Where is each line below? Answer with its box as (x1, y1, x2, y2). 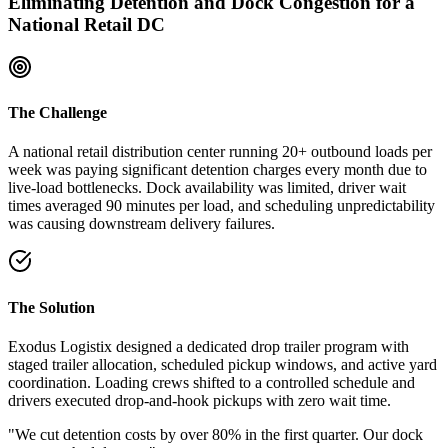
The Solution (8, 298, 95, 316)
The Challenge (8, 104, 107, 122)
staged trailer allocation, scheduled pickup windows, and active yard (8, 355, 437, 373)
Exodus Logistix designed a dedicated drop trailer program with (8, 337, 409, 355)
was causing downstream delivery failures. (8, 215, 275, 233)
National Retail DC (8, 14, 165, 36)
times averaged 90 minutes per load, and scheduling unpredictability (8, 197, 435, 215)
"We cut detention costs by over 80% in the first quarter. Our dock (8, 425, 423, 443)
